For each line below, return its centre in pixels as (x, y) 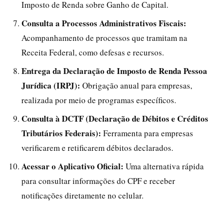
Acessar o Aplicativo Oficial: (73, 166)
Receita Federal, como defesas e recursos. (93, 52)
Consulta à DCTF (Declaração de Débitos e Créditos (115, 118)
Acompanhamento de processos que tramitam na (104, 37)
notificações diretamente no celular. (82, 195)
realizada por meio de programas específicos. (99, 100)
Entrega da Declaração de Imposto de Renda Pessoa (114, 71)
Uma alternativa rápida (164, 166)
